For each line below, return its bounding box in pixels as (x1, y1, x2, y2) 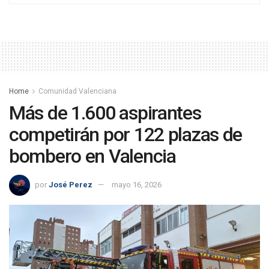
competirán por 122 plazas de (9, 123, 243, 147)
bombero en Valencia (9, 145, 176, 168)
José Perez (49, 180, 92, 189)
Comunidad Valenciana (38, 87, 116, 96)
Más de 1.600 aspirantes (9, 101, 201, 125)
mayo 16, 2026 (112, 180, 162, 189)
